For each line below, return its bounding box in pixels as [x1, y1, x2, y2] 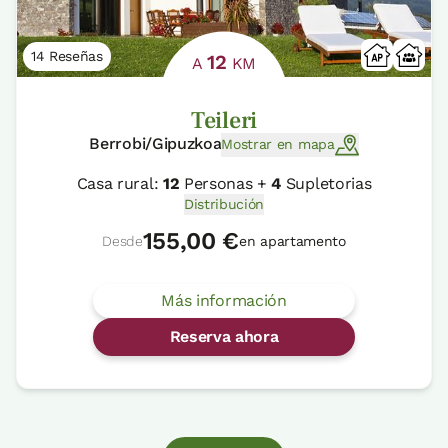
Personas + [179, 173, 272, 193]
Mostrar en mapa [221, 136, 335, 153]
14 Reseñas [31, 47, 103, 64]
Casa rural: [76, 173, 163, 193]
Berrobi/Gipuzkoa [89, 133, 222, 153]
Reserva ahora [169, 326, 279, 346]
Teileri [191, 104, 257, 136]
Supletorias [281, 173, 372, 193]
